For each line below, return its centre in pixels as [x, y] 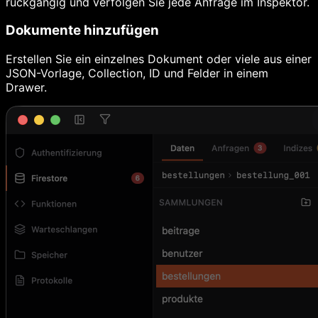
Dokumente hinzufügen [82, 31]
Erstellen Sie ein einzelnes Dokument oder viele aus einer [159, 59]
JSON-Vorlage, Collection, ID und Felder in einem [137, 73]
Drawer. [26, 87]
